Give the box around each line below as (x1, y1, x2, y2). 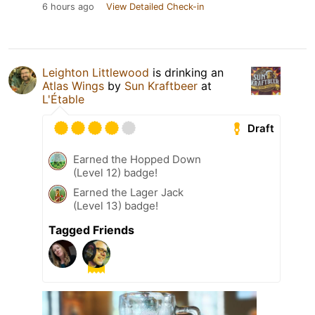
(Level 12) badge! (73, 166, 157, 180)
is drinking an (149, 65, 224, 80)
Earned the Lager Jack (73, 186, 184, 200)
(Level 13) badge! (73, 199, 158, 213)
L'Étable (42, 92, 84, 107)
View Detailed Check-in (106, 1, 204, 13)
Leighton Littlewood (42, 65, 149, 80)
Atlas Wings (42, 79, 104, 94)
